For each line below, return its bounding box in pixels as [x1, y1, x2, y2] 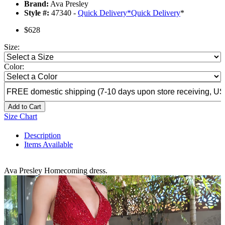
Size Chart [4, 112, 37, 121]
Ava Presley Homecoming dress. [4, 166, 107, 175]
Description [24, 131, 61, 140]
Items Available [24, 140, 73, 149]
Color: [4, 62, 24, 71]
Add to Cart [8, 103, 41, 111]
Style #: [24, 9, 49, 18]
